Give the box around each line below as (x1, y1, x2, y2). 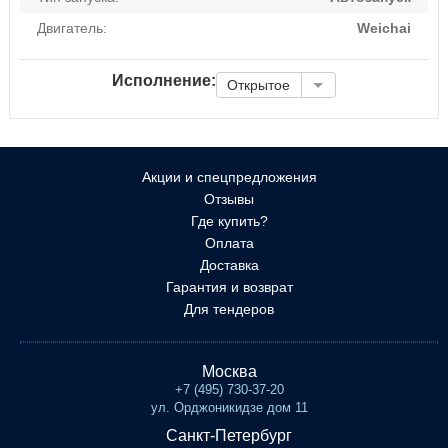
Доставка (199, 257, 259, 273)
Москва (201, 363, 257, 380)
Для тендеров (184, 301, 274, 317)
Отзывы (204, 191, 254, 207)
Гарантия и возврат (165, 279, 293, 295)
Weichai (357, 19, 411, 36)
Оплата (204, 235, 254, 251)
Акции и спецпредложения (141, 169, 317, 185)
